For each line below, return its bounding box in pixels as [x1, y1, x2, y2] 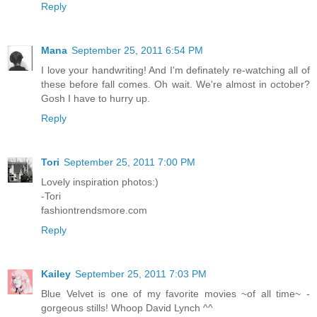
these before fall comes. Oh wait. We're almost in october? [41, 79, 310, 91]
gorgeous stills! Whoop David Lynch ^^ [41, 302, 213, 314]
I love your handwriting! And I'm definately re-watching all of [41, 64, 310, 76]
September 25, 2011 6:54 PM [71, 45, 203, 57]
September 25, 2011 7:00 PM [64, 156, 195, 168]
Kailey [41, 268, 71, 280]
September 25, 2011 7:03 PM [75, 268, 207, 280]
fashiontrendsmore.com [41, 204, 147, 217]
